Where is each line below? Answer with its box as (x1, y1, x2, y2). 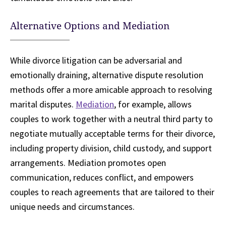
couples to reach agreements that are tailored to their (10, 186, 214, 198)
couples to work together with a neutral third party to (10, 113, 213, 125)
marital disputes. (10, 98, 76, 110)
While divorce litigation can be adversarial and (10, 54, 182, 67)
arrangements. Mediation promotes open (10, 157, 166, 169)
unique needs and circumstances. (10, 201, 135, 213)
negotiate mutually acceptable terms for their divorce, (10, 128, 215, 140)
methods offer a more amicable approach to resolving (10, 84, 212, 96)
